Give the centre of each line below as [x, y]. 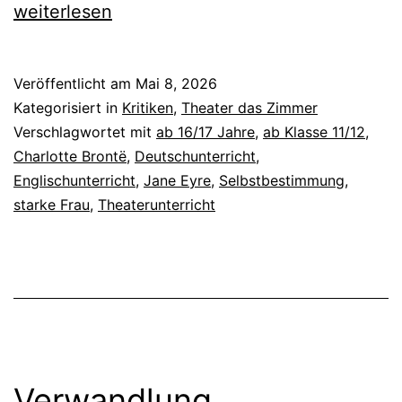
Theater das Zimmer [249, 107]
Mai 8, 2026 [176, 83]
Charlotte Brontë [70, 156]
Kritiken [148, 107]
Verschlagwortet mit [85, 131]
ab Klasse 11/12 [314, 131]
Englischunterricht [74, 180]
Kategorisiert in [68, 107]
